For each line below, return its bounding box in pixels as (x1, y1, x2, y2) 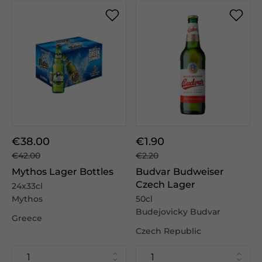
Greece (12, 213, 42, 223)
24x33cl (12, 181, 43, 191)
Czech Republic (136, 226, 201, 236)
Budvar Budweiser (136, 166, 224, 177)
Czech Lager (136, 179, 195, 190)
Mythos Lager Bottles (12, 166, 113, 177)
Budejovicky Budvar (136, 206, 220, 217)
